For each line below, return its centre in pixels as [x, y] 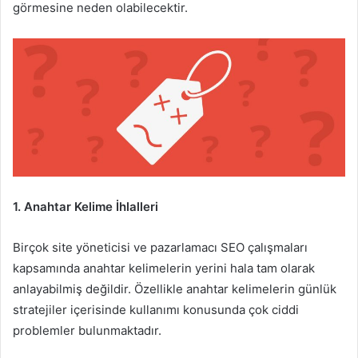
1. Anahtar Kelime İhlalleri [86, 207]
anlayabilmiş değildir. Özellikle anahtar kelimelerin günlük [175, 289]
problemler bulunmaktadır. [87, 331]
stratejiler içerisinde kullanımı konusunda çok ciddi [156, 310]
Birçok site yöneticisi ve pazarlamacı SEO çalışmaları [160, 248]
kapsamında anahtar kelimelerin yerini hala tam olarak [164, 268]
